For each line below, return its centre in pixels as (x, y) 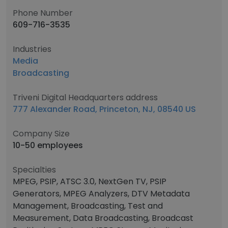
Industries (32, 49)
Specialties (34, 170)
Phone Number (43, 13)
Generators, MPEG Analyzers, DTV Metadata (101, 194)
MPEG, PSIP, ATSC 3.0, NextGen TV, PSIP (90, 181)
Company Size (41, 134)
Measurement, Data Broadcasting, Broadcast (103, 218)
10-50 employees (48, 145)
